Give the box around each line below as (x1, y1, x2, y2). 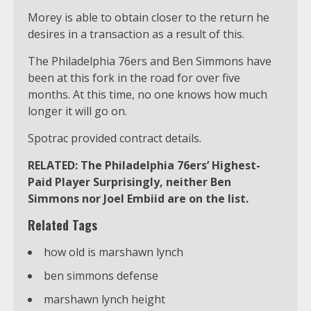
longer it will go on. (28, 103, 127, 119)
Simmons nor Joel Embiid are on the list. (28, 190, 249, 206)
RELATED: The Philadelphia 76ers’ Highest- (28, 157, 260, 173)
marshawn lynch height (44, 291, 165, 307)
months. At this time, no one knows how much (28, 86, 267, 102)
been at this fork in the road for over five (28, 69, 240, 85)
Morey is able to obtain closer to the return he (28, 9, 269, 25)
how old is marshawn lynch (44, 244, 183, 260)
